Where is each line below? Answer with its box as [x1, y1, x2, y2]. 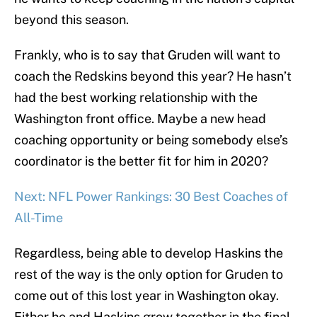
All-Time [14, 210, 63, 226]
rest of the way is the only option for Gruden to [14, 267, 283, 282]
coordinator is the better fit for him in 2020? [14, 154, 268, 169]
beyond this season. [14, 12, 129, 28]
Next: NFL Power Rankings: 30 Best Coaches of [14, 189, 288, 204]
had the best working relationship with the [14, 90, 258, 105]
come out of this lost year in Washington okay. [14, 288, 279, 304]
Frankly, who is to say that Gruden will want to [14, 47, 280, 63]
